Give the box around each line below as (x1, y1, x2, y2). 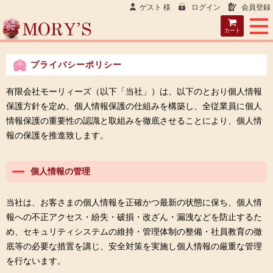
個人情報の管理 (30, 166, 90, 176)
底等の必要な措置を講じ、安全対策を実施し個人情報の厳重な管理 (6, 241, 262, 251)
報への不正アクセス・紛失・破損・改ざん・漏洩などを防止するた (6, 212, 262, 222)
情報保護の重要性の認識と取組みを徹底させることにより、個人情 (6, 116, 262, 126)
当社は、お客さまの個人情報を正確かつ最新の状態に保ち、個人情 (6, 197, 262, 207)
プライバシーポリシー (30, 60, 122, 69)
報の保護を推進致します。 (6, 130, 108, 140)
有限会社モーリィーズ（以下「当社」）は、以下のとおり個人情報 (6, 87, 262, 96)
